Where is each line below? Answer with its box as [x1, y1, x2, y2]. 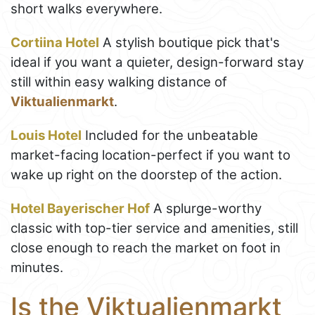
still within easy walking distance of [11, 73, 227, 90]
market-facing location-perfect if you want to [11, 146, 290, 163]
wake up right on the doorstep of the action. [11, 166, 282, 183]
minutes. [11, 259, 63, 276]
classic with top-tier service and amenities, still [11, 219, 298, 236]
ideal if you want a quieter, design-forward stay [11, 53, 304, 70]
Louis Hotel [11, 127, 82, 143]
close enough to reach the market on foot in [11, 239, 281, 256]
